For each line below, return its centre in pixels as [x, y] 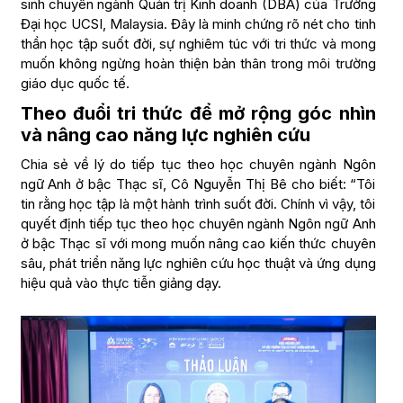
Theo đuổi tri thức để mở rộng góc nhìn [198, 114]
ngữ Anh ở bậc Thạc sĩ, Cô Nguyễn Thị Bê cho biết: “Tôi [198, 184]
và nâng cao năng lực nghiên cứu [165, 135]
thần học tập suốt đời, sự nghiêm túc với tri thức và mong [198, 44]
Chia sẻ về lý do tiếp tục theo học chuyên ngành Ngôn [198, 165]
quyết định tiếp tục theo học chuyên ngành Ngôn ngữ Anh [198, 224]
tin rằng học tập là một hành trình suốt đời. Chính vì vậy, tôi [198, 204]
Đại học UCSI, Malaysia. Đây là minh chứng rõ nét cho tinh [198, 24]
